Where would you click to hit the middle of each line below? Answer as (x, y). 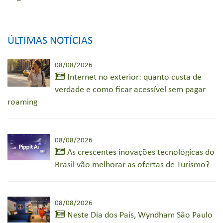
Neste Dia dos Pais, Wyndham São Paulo (139, 216)
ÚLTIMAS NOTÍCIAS (50, 41)
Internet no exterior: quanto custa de (133, 78)
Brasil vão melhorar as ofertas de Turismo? (132, 165)
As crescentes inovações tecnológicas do (140, 153)
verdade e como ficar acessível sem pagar (130, 90)
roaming (22, 103)
